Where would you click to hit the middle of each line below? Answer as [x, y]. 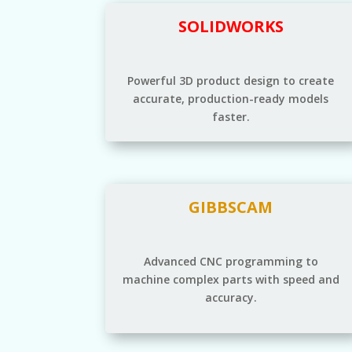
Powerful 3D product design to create [231, 81]
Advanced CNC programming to [231, 261]
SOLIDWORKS [231, 27]
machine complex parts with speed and [231, 279]
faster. [231, 117]
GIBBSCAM [231, 207]
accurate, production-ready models [231, 99]
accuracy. [231, 297]
